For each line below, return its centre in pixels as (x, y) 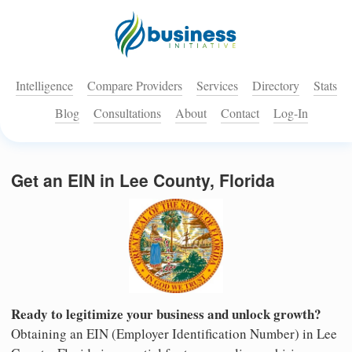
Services (217, 86)
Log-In (291, 113)
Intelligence (44, 86)
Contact (240, 113)
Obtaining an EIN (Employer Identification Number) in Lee (174, 333)
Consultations (127, 113)
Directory (275, 86)
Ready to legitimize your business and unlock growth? (166, 313)
